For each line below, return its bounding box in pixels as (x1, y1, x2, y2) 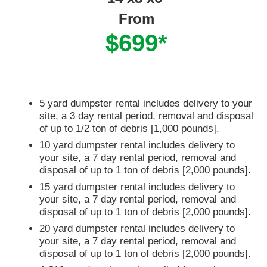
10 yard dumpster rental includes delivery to (39, 139, 235, 151)
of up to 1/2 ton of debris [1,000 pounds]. (39, 123, 219, 135)
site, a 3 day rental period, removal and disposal (39, 110, 253, 122)
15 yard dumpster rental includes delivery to (39, 181, 235, 193)
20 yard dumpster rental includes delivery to (39, 223, 235, 235)
